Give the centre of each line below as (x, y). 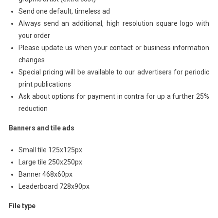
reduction (33, 108)
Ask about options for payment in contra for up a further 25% (114, 96)
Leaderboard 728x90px (54, 186)
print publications (45, 84)
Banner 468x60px (45, 174)
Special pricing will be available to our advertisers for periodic (114, 72)
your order (34, 35)
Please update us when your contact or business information (114, 47)
